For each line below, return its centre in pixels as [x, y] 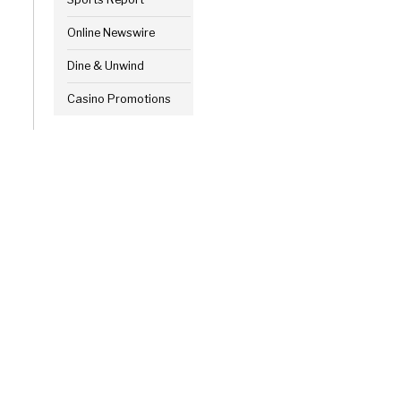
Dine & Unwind [105, 66]
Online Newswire [111, 33]
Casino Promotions [119, 99]
